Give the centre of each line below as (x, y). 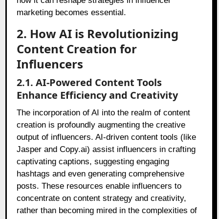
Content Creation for (77, 49)
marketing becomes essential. (72, 13)
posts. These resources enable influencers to (99, 186)
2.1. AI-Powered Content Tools (89, 83)
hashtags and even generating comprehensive (101, 174)
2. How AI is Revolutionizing (98, 34)
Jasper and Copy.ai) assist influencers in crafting (106, 150)
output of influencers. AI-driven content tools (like (107, 137)
